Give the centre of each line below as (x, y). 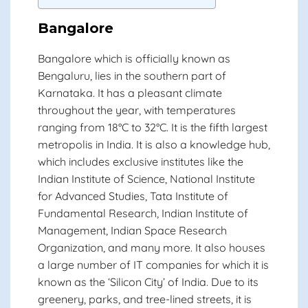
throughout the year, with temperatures (137, 110)
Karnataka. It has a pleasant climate (130, 93)
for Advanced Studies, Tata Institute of (133, 196)
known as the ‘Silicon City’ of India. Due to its (148, 282)
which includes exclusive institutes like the (141, 162)
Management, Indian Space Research (132, 230)
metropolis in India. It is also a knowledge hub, (154, 144)
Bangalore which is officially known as (134, 58)
